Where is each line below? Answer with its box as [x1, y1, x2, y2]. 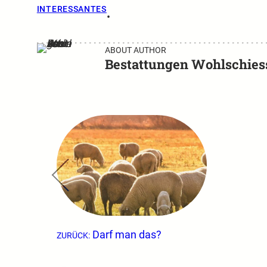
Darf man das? [92, 228, 162, 241]
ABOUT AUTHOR [104, 45, 166, 55]
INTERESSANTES [36, 4, 107, 14]
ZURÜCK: [57, 230, 91, 240]
